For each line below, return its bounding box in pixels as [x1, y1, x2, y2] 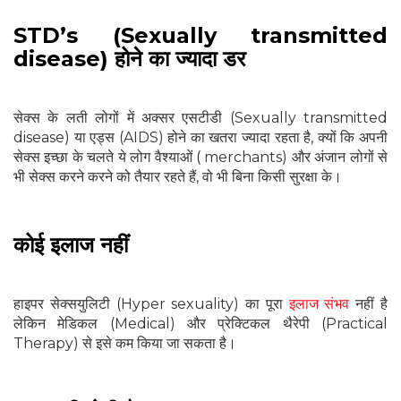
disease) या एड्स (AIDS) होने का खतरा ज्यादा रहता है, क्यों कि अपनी [13, 129, 388, 147]
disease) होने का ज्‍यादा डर [13, 46, 245, 73]
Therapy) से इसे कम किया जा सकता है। [13, 335, 236, 353]
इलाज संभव [288, 295, 350, 313]
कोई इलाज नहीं [13, 232, 128, 259]
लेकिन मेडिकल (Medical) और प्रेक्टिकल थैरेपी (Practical [13, 315, 388, 333]
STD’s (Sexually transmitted [13, 22, 388, 49]
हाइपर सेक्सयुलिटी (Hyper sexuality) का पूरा [13, 295, 289, 313]
